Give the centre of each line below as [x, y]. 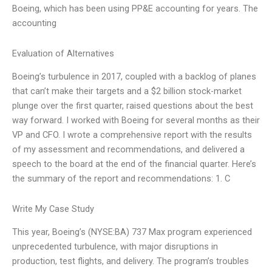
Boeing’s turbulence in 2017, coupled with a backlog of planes [134, 77]
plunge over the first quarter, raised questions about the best [133, 106]
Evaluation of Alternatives [63, 53]
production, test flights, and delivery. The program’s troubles [131, 261]
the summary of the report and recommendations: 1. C [121, 179]
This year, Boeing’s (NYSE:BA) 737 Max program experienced [132, 232]
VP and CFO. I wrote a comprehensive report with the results [132, 135]
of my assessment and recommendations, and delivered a [128, 150]
